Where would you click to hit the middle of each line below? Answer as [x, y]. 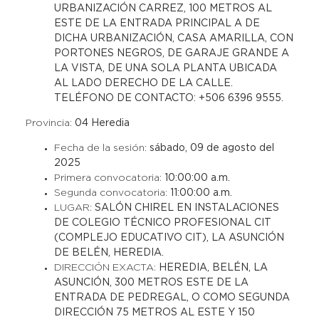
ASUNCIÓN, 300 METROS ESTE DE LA [151, 283]
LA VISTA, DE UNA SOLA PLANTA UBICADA [165, 68]
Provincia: [50, 123]
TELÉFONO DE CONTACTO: [126, 98]
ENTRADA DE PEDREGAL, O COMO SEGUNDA [172, 298]
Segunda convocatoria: [112, 193]
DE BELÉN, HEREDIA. [109, 253]
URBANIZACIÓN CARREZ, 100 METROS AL [163, 9]
